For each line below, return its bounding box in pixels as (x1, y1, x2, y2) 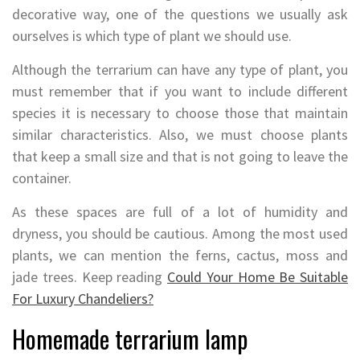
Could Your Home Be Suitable (167, 268, 348, 287)
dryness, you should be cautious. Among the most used (12, 224, 348, 243)
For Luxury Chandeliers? (12, 289, 153, 309)
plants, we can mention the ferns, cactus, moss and (12, 246, 348, 265)
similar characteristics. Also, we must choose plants (12, 125, 348, 145)
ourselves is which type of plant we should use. (12, 27, 292, 46)
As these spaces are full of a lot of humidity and (12, 202, 348, 222)
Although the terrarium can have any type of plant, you (12, 60, 348, 80)
